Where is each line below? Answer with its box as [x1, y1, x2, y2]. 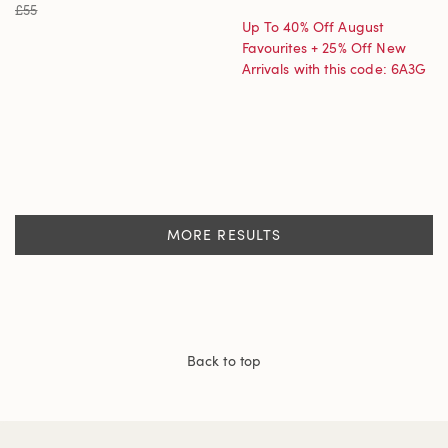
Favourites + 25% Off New [241, 38, 406, 57]
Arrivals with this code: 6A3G [241, 59, 427, 78]
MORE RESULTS [166, 225, 282, 244]
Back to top [186, 351, 262, 370]
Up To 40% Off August [241, 17, 384, 36]
